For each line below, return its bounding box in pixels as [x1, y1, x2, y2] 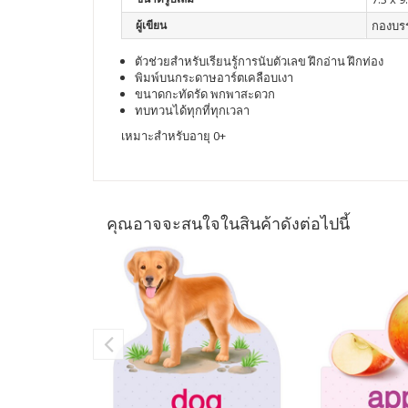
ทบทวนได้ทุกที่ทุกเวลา [135, 102, 250, 118]
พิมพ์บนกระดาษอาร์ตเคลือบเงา [135, 69, 293, 86]
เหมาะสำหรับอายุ [121, 127, 210, 144]
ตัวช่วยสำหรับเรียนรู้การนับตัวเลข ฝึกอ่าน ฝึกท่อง [135, 53, 383, 69]
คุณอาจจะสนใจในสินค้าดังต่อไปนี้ [107, 212, 350, 234]
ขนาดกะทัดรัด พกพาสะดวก [135, 86, 275, 102]
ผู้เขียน [136, 17, 167, 33]
